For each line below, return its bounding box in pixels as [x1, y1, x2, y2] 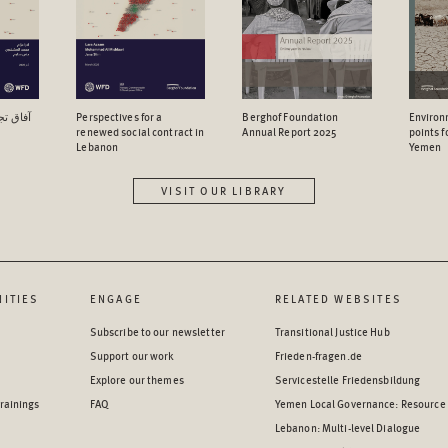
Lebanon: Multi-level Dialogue [274, 420, 421, 436]
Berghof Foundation [242, 109, 339, 125]
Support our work [89, 348, 175, 364]
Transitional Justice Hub [274, 324, 390, 340]
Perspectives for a [76, 109, 163, 125]
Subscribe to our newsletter [89, 324, 225, 340]
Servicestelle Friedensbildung [274, 372, 421, 388]
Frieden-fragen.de [274, 348, 362, 364]
